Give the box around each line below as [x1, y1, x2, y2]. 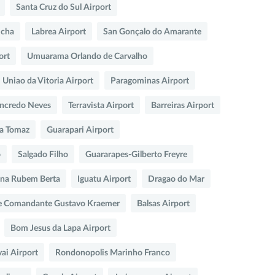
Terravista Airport [68, 101, 134, 110]
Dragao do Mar [148, 174, 204, 184]
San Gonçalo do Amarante [103, 27, 201, 36]
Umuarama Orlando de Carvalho [27, 52, 147, 61]
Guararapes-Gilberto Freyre [85, 150, 187, 159]
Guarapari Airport [47, 125, 114, 134]
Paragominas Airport [110, 76, 189, 85]
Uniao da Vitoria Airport [2, 76, 93, 85]
